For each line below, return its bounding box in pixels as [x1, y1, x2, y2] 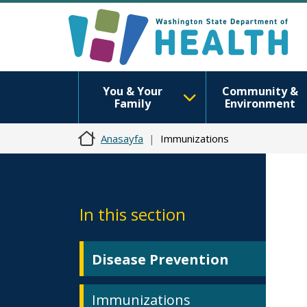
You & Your [102, 84, 162, 99]
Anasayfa [101, 132, 143, 145]
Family [114, 96, 151, 111]
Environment [224, 96, 295, 111]
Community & [221, 84, 298, 99]
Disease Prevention [92, 250, 229, 269]
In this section [79, 203, 186, 225]
